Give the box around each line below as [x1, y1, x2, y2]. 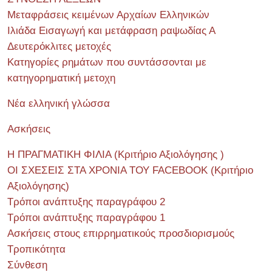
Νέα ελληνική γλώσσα [7, 97, 110, 109]
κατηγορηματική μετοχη [7, 72, 115, 84]
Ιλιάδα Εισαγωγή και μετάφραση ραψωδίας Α [7, 24, 216, 36]
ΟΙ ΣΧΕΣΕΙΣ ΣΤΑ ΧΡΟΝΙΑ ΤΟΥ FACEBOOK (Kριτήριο [7, 164, 253, 176]
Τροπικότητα [7, 243, 66, 255]
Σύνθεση [7, 259, 47, 271]
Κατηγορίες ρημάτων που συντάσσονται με [7, 56, 206, 68]
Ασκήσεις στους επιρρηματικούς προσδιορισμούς [7, 227, 234, 239]
